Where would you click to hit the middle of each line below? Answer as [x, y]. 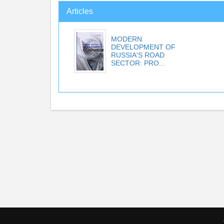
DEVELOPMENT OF [143, 47]
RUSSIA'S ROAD [138, 55]
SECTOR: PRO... [138, 63]
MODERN [126, 39]
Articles [80, 11]
